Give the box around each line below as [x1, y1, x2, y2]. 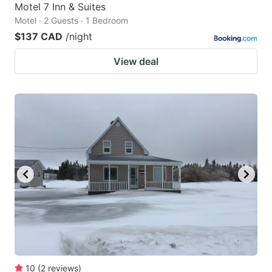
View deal [114, 55, 158, 67]
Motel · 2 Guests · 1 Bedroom [15, 15, 128, 25]
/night [66, 30, 92, 42]
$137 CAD [15, 30, 63, 42]
